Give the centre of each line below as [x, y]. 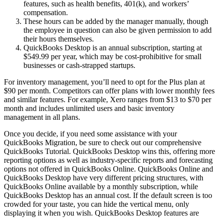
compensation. [46, 13]
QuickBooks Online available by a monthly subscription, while [101, 187]
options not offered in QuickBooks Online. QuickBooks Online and [109, 169]
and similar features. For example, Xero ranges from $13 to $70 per [108, 100]
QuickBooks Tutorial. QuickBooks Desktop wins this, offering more [109, 152]
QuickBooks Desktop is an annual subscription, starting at [113, 48]
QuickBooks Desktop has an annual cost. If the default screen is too [108, 196]
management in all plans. [42, 117]
